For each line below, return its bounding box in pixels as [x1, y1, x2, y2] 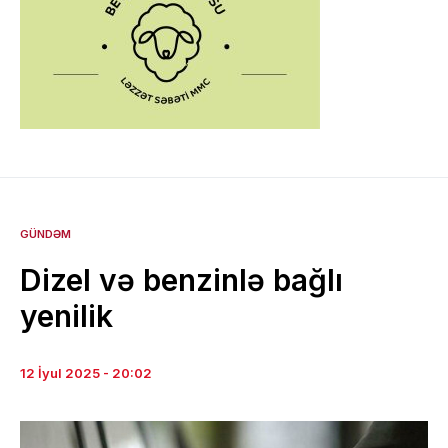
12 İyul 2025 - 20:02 [20, 364, 152, 381]
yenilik [20, 297, 113, 334]
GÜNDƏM [20, 226, 71, 241]
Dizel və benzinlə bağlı [20, 261, 343, 298]
